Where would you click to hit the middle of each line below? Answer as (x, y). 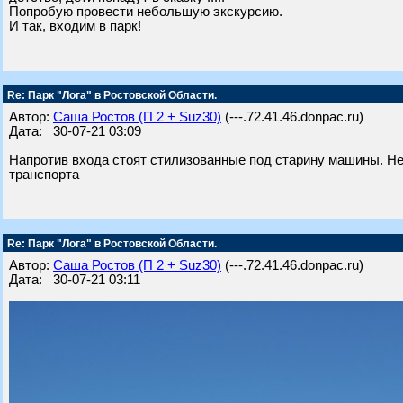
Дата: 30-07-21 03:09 (75, 131)
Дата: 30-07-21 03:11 (75, 280)
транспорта (44, 175)
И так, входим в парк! (75, 26)
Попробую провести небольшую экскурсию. (146, 12)
